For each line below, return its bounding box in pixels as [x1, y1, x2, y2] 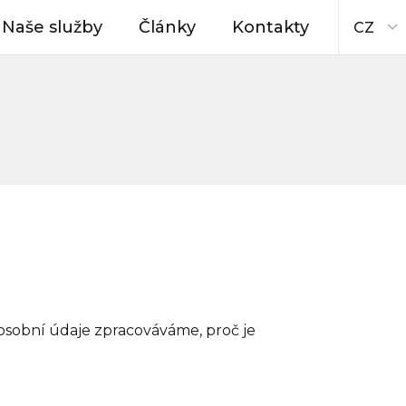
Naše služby [2, 17, 102, 37]
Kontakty [232, 17, 309, 37]
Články [139, 17, 196, 37]
